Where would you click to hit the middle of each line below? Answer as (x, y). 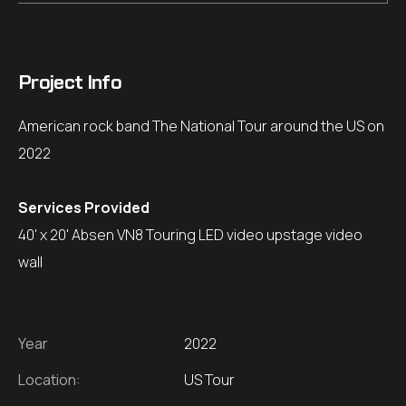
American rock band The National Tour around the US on (201, 126)
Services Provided (84, 208)
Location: (49, 380)
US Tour (209, 380)
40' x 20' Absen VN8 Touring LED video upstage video (190, 235)
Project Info (70, 82)
